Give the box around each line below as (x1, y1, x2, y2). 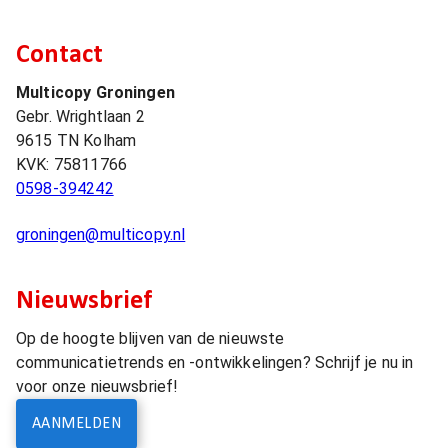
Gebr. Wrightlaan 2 (16, 107, 145, 126)
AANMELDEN (32, 416, 122, 432)
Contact (16, 42, 103, 69)
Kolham (83, 131, 137, 150)
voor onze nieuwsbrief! (16, 377, 179, 396)
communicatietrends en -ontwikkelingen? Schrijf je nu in (16, 353, 414, 372)
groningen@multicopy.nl (16, 225, 186, 244)
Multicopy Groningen (16, 83, 175, 102)
